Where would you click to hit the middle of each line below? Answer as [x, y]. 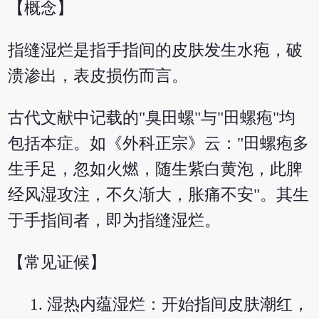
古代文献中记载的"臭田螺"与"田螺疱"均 [152, 118]
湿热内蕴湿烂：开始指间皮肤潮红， [178, 304]
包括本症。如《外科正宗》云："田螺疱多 [159, 144]
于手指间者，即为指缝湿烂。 [115, 221]
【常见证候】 [57, 263]
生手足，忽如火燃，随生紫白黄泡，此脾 [156, 169]
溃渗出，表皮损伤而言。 [98, 76]
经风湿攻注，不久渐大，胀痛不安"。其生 [159, 195]
